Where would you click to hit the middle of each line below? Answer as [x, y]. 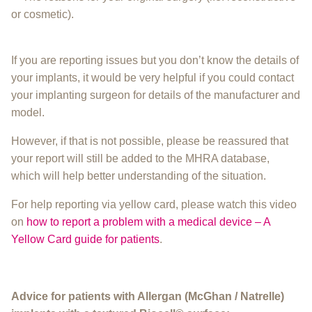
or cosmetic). [42, 14]
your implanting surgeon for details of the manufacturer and [156, 95]
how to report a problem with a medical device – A [148, 221]
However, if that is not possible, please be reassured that [150, 141]
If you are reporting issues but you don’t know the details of [155, 60]
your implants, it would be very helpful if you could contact [153, 77]
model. [28, 112]
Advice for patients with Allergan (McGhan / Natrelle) [148, 296]
